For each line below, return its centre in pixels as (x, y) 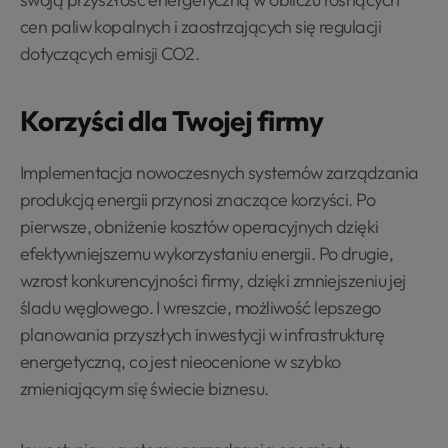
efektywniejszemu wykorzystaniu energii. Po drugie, (207, 253)
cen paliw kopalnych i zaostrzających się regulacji (201, 26)
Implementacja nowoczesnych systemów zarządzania (219, 172)
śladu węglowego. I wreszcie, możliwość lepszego (200, 307)
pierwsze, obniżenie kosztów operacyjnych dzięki (199, 226)
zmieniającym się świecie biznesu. (144, 388)
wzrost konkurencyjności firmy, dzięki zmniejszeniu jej (213, 280)
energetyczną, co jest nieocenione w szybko (180, 361)
